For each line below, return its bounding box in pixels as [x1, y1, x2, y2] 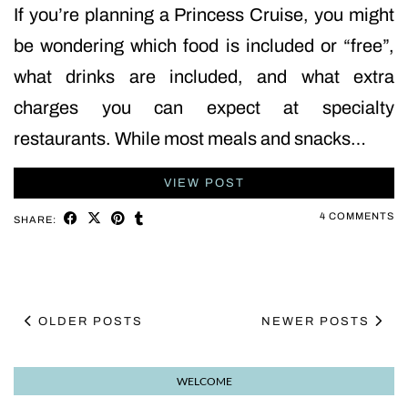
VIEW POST [163, 177, 245, 190]
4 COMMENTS [320, 210, 394, 222]
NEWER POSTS [261, 315, 374, 329]
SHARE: [14, 214, 59, 226]
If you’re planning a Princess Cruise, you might [14, 5, 394, 25]
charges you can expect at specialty [14, 97, 394, 118]
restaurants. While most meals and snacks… [14, 128, 366, 149]
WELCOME [176, 374, 232, 389]
